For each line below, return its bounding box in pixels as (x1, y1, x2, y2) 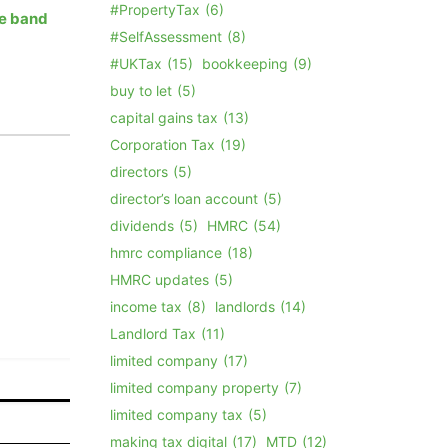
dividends (110, 216, 175, 234)
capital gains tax (110, 108, 219, 126)
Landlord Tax (110, 324, 197, 342)
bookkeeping (202, 54, 289, 72)
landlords (215, 297, 276, 315)
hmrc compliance (110, 243, 223, 261)
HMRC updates (110, 270, 210, 288)
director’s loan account (110, 189, 259, 207)
